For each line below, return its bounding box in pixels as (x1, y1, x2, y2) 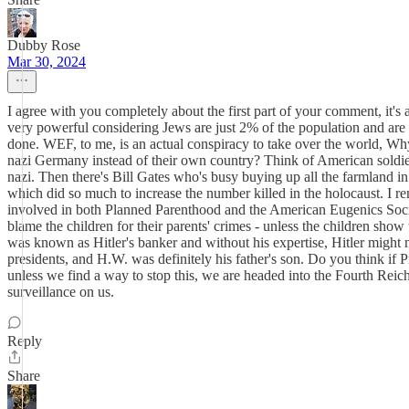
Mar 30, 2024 (7, 54, 86, 69)
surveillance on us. (7, 284, 114, 299)
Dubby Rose (7, 37, 80, 53)
